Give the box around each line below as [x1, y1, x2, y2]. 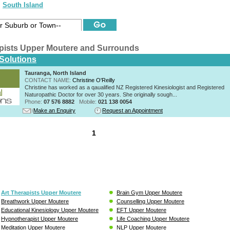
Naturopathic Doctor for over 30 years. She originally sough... [25, 91, 177, 98]
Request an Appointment [102, 107, 163, 113]
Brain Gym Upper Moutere [117, 189, 182, 196]
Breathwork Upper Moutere [1, 198, 69, 204]
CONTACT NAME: [25, 76, 72, 83]
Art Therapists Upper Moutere [1, 189, 81, 196]
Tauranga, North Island [25, 69, 86, 76]
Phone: [25, 98, 44, 105]
